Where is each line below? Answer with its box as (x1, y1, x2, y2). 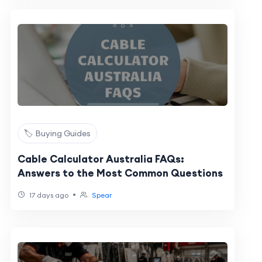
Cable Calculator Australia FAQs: (17, 153, 184, 166)
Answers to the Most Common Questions (17, 167, 223, 180)
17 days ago (27, 191, 68, 199)
